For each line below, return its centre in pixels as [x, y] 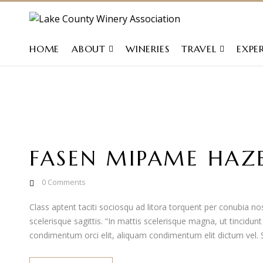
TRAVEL [199, 49]
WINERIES [148, 49]
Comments [66, 182]
